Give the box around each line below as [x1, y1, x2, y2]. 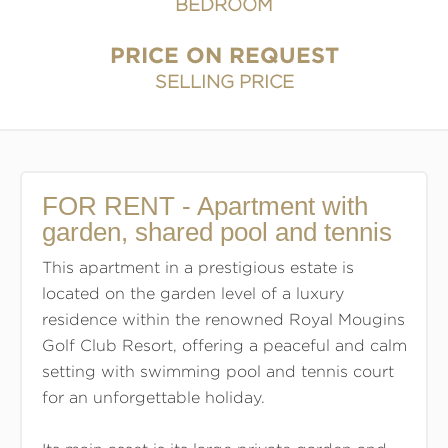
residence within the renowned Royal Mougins [41, 310, 405, 328]
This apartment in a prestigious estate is [41, 258, 354, 276]
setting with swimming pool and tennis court [41, 362, 394, 380]
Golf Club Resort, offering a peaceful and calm [41, 336, 407, 354]
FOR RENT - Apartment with [41, 190, 368, 221]
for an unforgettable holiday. [41, 388, 265, 406]
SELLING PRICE [154, 72, 294, 91]
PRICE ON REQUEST [109, 42, 339, 67]
